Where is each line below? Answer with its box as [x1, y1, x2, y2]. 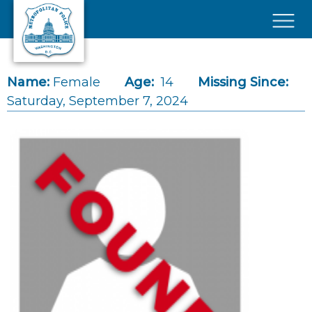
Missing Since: [198, 75, 288, 90]
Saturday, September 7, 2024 [7, 93, 188, 109]
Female [53, 75, 100, 90]
